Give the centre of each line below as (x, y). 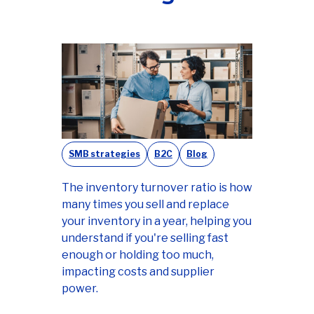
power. (80, 288)
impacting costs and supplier (138, 271)
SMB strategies (104, 153)
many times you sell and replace (145, 204)
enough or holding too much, (138, 254)
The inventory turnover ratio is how (157, 187)
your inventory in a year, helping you (157, 221)
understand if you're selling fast (145, 238)
